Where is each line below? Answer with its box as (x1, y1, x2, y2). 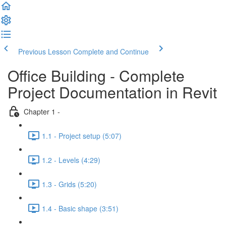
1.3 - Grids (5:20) (42, 179, 97, 189)
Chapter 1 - (24, 106, 60, 117)
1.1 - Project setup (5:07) (42, 130, 122, 141)
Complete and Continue (73, 46, 149, 56)
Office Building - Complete (8, 65, 185, 86)
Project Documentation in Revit (8, 81, 217, 103)
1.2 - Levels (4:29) (42, 154, 100, 165)
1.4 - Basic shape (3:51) (42, 203, 119, 213)
